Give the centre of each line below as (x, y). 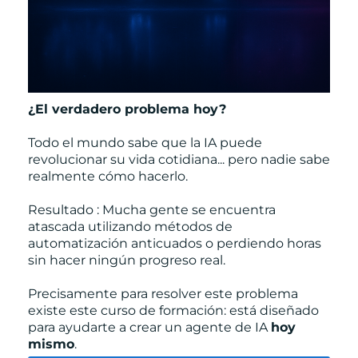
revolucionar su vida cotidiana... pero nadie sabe (179, 159)
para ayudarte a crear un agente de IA (149, 327)
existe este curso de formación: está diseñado (173, 310)
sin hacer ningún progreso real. (127, 260)
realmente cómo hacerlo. (108, 176)
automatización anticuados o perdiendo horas (175, 243)
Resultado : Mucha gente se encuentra (152, 209)
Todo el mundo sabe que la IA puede (145, 142)
